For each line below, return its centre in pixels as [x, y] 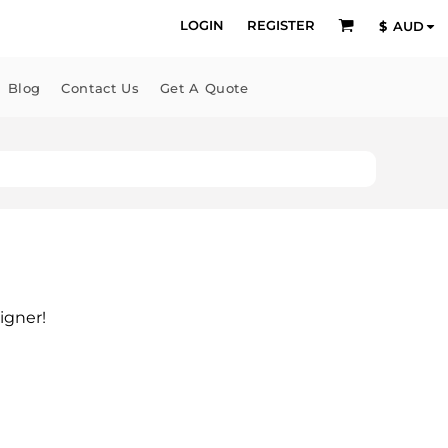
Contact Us [100, 88]
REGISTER [280, 24]
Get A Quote [204, 88]
